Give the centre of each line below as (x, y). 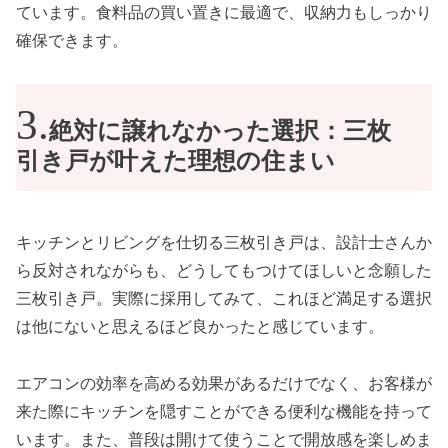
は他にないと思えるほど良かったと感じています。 (200, 327)
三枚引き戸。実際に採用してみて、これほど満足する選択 (224, 299)
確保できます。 (72, 40)
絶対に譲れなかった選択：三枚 (220, 131)
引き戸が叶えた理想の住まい (175, 161)
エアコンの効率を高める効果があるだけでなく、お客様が (224, 384)
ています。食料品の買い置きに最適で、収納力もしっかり (224, 12)
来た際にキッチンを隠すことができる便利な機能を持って (224, 412)
